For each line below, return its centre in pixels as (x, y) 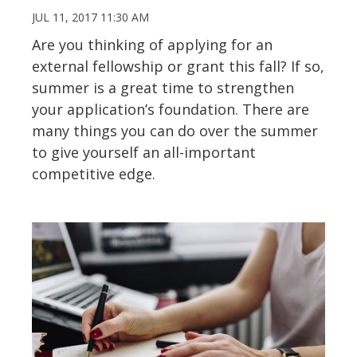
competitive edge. (100, 174)
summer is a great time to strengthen (163, 88)
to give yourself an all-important (144, 153)
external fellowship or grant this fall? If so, (178, 67)
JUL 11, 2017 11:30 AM (90, 18)
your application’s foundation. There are (171, 110)
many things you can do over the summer (175, 131)
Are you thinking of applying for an (152, 45)
